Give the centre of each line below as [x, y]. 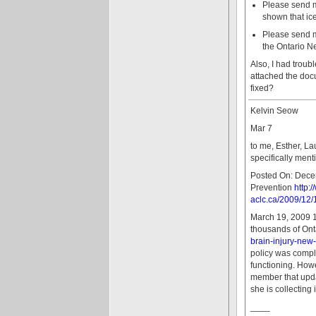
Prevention [272, 187]
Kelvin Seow [274, 110]
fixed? [262, 88]
